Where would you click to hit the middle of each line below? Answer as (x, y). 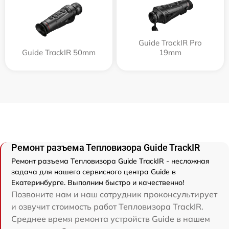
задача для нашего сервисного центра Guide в (94, 171)
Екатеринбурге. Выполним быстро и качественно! (98, 182)
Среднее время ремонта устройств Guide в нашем (111, 219)
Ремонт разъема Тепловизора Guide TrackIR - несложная (110, 161)
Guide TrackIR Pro (170, 42)
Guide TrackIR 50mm (59, 52)
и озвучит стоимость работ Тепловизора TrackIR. (107, 206)
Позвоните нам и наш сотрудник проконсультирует (114, 194)
